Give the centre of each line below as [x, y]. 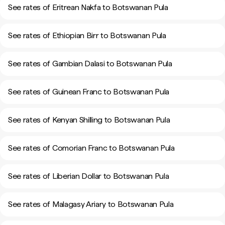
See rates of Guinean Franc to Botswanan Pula [89, 92]
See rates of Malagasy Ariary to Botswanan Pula [91, 204]
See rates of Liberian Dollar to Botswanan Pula [89, 176]
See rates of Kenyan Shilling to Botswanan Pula [89, 120]
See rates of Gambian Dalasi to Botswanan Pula [90, 64]
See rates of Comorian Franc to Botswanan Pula [91, 148]
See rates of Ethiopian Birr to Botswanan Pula [87, 35]
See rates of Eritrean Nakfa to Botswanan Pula [88, 7]
